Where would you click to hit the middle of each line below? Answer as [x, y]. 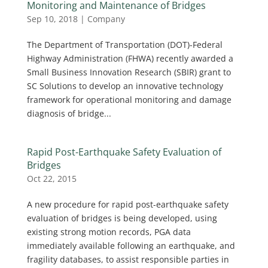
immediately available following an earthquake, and [131, 246]
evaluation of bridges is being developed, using [122, 218]
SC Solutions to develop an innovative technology [125, 86]
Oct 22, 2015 [51, 179]
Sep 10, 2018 [52, 19]
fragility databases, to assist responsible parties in [128, 259]
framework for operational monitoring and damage [129, 100]
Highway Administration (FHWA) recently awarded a [130, 58]
